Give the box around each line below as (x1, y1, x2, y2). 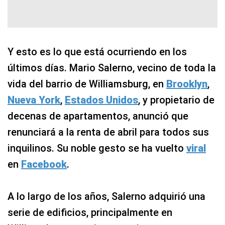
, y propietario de (138, 94, 214, 106)
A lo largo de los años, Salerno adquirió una (8, 190, 205, 202)
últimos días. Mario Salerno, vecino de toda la (8, 62, 216, 74)
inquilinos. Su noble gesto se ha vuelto (8, 142, 186, 154)
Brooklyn (166, 78, 207, 90)
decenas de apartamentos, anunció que (8, 110, 188, 122)
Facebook (21, 158, 67, 170)
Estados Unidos (65, 94, 138, 106)
